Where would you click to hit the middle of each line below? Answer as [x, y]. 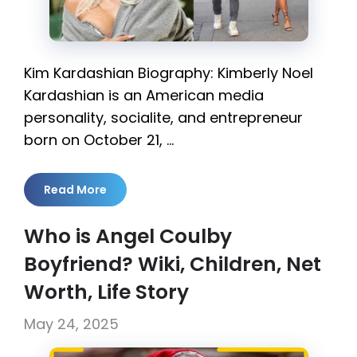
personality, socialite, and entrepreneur [163, 117]
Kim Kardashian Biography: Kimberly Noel [169, 73]
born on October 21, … [99, 139]
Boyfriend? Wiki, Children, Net [173, 264]
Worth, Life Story [106, 292]
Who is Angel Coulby [128, 236]
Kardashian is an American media [144, 95]
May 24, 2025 [71, 324]
